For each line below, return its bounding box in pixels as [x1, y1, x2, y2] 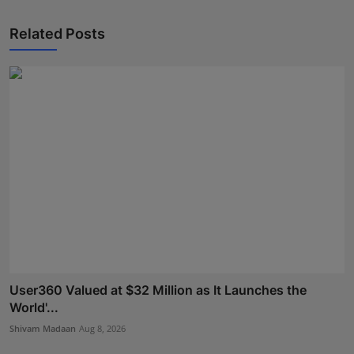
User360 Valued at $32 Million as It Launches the [9, 282, 307, 299]
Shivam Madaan [9, 322, 76, 335]
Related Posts [9, 24, 105, 42]
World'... [9, 299, 58, 316]
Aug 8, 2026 [79, 322, 126, 335]
